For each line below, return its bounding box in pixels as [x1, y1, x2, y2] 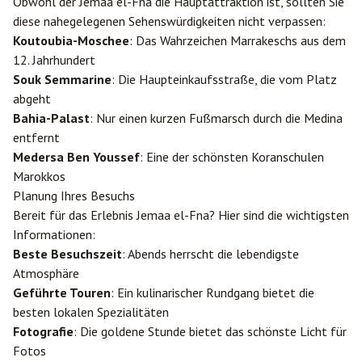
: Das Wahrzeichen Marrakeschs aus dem [129, 32, 346, 48]
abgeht [13, 90, 51, 107]
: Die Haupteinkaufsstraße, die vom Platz [112, 71, 337, 87]
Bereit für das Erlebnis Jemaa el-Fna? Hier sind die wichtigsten [13, 207, 349, 223]
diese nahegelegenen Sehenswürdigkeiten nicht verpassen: [13, 13, 326, 29]
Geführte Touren [13, 284, 111, 301]
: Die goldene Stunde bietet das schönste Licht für [74, 323, 347, 339]
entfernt [13, 129, 60, 145]
